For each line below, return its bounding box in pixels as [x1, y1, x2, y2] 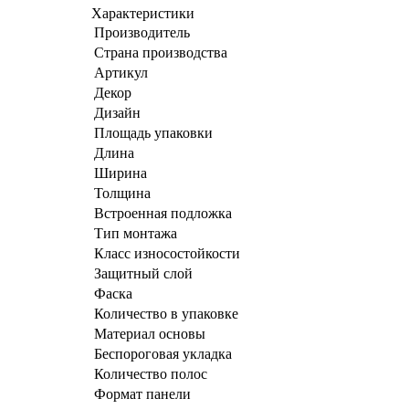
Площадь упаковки [94, 125, 213, 142]
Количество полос [94, 366, 207, 383]
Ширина [94, 165, 147, 182]
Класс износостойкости [94, 246, 240, 262]
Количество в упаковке [94, 306, 238, 322]
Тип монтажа [94, 225, 177, 242]
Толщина [94, 185, 151, 202]
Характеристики [91, 5, 194, 22]
